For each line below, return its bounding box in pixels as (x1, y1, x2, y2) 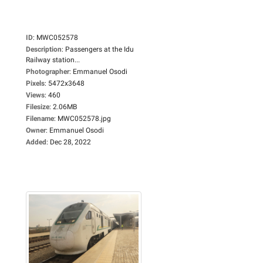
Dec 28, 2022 (50, 137, 91, 146)
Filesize (26, 102, 49, 111)
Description (26, 45, 62, 53)
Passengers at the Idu (65, 45, 134, 53)
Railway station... (26, 55, 80, 64)
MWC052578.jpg (58, 114, 111, 123)
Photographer (26, 67, 69, 76)
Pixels (26, 79, 45, 87)
